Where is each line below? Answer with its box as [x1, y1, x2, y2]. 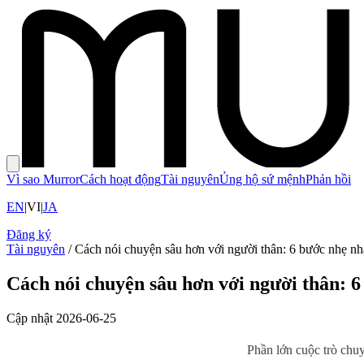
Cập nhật [6, 310, 53, 325]
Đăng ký [6, 227, 51, 241]
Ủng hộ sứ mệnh [219, 172, 305, 186]
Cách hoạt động [80, 172, 161, 186]
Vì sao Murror [6, 172, 80, 186]
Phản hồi [305, 172, 351, 186]
